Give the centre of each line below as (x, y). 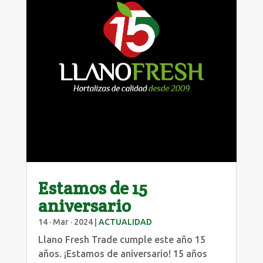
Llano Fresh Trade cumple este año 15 (122, 240)
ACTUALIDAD (125, 222)
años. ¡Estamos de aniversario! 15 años (122, 254)
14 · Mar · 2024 (65, 222)
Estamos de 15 (92, 188)
